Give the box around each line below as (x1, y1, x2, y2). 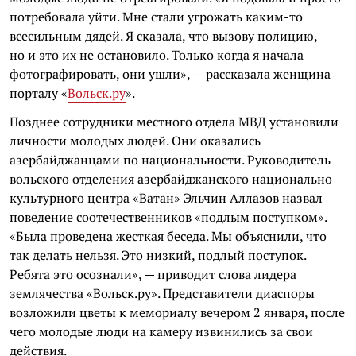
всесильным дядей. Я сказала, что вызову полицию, (10, 27, 317, 44)
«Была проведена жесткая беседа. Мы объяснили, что (10, 227, 327, 245)
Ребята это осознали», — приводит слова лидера (10, 265, 296, 283)
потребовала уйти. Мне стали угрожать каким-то (10, 8, 303, 25)
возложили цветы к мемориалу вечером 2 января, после (10, 304, 345, 321)
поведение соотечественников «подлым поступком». (10, 208, 327, 226)
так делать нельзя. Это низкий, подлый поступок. (10, 246, 306, 264)
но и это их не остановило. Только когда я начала (10, 46, 304, 64)
